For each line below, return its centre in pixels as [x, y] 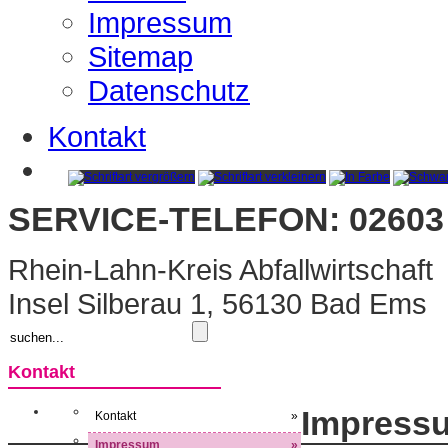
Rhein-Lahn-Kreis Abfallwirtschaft [220, 270]
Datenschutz [169, 90]
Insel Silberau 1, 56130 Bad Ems [217, 304]
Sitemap [140, 56]
